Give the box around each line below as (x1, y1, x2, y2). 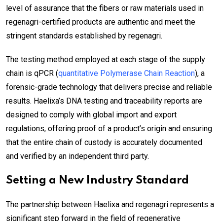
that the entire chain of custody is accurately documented (6, 138, 202, 147)
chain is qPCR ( (6, 69, 58, 78)
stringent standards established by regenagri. (6, 31, 162, 41)
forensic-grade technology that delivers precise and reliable (6, 82, 212, 92)
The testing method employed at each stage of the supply (6, 55, 205, 65)
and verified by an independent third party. (6, 151, 149, 161)
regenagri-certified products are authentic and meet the (6, 17, 195, 27)
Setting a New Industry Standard (6, 175, 189, 186)
